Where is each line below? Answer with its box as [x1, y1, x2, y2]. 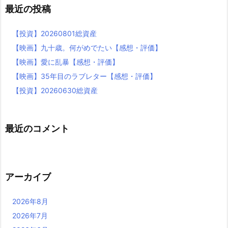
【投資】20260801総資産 [12, 29, 97, 38]
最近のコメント [5, 123, 69, 134]
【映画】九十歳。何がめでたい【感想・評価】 [12, 43, 162, 52]
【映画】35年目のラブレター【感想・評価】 [12, 72, 157, 81]
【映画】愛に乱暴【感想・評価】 [12, 58, 119, 67]
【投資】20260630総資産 [12, 86, 98, 95]
